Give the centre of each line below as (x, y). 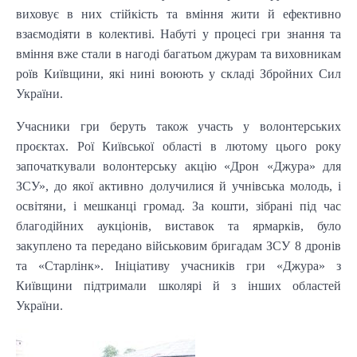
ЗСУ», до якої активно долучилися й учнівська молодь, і (178, 186)
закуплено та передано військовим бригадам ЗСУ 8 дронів (178, 245)
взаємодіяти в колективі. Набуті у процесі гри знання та (178, 33)
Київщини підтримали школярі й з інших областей (178, 285)
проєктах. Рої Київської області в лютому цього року (178, 146)
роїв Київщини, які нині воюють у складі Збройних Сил (178, 73)
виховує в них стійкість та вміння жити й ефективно (178, 14)
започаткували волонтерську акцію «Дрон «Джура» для (178, 166)
